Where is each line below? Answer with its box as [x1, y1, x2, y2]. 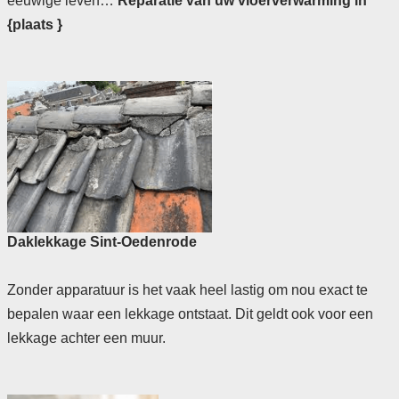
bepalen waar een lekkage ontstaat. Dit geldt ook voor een [6, 306, 373, 322]
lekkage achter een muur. [6, 330, 166, 346]
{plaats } [6, 17, 62, 33]
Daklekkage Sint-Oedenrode [6, 234, 197, 250]
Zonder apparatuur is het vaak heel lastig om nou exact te [6, 282, 368, 298]
